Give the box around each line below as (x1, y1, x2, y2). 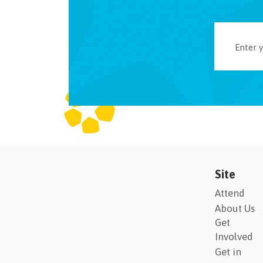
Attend (215, 187, 245, 200)
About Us (215, 203, 255, 215)
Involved (215, 231, 253, 243)
